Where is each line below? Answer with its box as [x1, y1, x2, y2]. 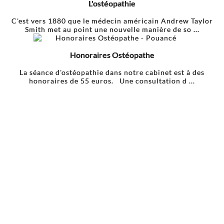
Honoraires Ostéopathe [69, 49, 154, 59]
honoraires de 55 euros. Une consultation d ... [29, 76, 195, 85]
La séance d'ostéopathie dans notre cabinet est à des [19, 67, 204, 76]
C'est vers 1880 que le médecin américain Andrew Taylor [11, 16, 213, 25]
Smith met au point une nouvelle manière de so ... [24, 24, 199, 33]
